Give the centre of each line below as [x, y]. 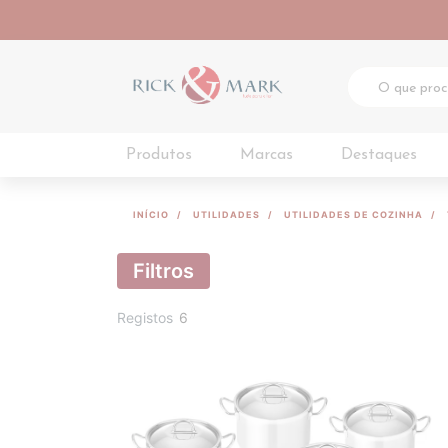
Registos [145, 317]
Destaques [379, 155]
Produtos [159, 155]
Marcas [266, 155]
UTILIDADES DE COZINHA [353, 214]
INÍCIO [151, 214]
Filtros [163, 271]
